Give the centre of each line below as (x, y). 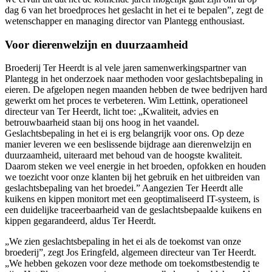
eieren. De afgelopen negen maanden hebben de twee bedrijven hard (136, 90)
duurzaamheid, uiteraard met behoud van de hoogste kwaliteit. (124, 155)
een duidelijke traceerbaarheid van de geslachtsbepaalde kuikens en (133, 210)
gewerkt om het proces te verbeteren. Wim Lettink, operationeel (126, 101)
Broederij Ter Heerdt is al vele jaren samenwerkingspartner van (126, 68)
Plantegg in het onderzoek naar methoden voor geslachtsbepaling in (134, 79)
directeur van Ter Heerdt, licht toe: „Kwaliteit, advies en (112, 112)
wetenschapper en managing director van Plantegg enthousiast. (125, 21)
